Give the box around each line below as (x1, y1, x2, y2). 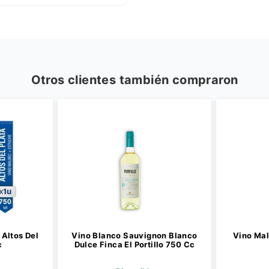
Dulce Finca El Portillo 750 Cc (74, 240, 195, 249)
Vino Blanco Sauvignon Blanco (71, 231, 198, 240)
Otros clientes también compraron (31, 73, 238, 87)
